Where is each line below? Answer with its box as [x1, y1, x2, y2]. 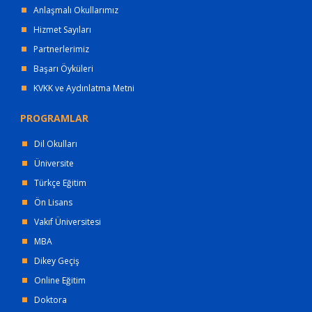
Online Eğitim [34, 274, 86, 286]
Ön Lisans [34, 196, 72, 208]
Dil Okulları [34, 137, 77, 150]
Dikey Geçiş [34, 254, 79, 267]
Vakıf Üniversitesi [34, 215, 101, 228]
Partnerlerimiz [33, 42, 89, 55]
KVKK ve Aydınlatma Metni [33, 81, 134, 94]
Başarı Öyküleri [33, 62, 93, 75]
